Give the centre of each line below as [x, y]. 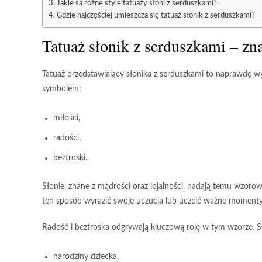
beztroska [92, 227]
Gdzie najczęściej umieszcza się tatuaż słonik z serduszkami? [156, 15]
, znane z [81, 187]
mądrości [114, 187]
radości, [67, 138]
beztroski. [70, 158]
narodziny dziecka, [86, 257]
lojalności [167, 187]
